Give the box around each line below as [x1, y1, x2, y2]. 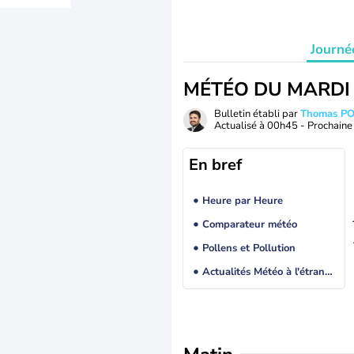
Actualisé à [214, 119, 267, 133]
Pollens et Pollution [201, 241, 296, 256]
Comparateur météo [201, 217, 297, 232]
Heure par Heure [201, 194, 283, 209]
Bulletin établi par [214, 107, 300, 121]
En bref [189, 154, 242, 175]
